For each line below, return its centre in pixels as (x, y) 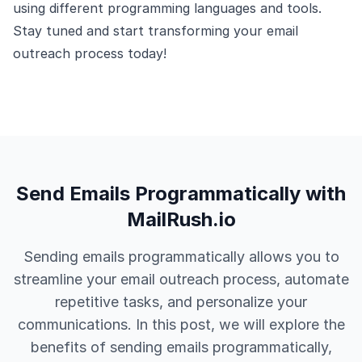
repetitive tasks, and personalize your (181, 302)
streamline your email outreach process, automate (181, 279)
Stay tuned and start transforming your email (156, 31)
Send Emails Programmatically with (181, 194)
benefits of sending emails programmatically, (181, 347)
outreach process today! (90, 53)
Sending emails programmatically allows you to (181, 257)
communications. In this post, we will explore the (181, 324)
